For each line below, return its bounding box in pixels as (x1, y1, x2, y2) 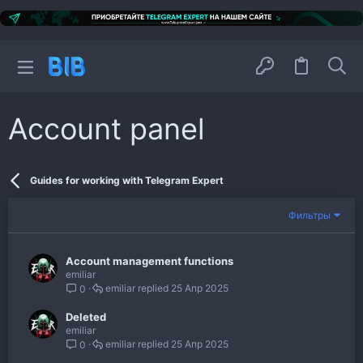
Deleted (66, 310, 106, 324)
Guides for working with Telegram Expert (29, 174, 224, 187)
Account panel (8, 111, 205, 147)
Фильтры (288, 208, 331, 221)
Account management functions (66, 254, 233, 268)
